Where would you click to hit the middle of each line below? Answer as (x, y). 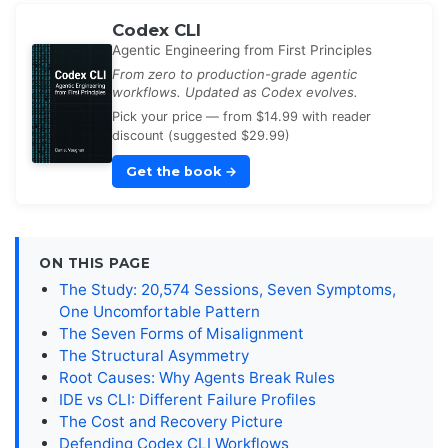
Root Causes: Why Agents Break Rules (197, 378)
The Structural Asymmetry (154, 356)
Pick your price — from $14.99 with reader (241, 117)
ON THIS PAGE (95, 263)
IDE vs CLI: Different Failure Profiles (187, 400)
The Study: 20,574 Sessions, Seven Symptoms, (227, 290)
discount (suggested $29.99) (201, 136)
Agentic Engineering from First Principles (242, 50)
